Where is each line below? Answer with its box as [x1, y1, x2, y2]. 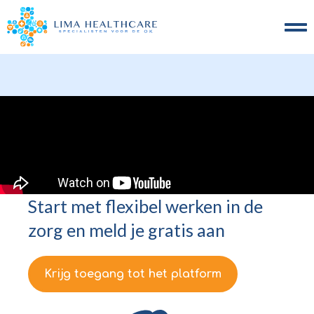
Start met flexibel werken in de [28, 196, 263, 217]
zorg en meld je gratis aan [28, 219, 225, 241]
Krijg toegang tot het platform [44, 268, 221, 281]
